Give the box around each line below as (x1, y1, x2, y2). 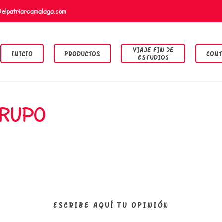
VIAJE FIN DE (132, 45, 174, 54)
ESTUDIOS (137, 53, 169, 61)
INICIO (11, 49, 33, 57)
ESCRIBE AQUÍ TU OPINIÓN (53, 200, 169, 209)
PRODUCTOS (64, 49, 100, 57)
